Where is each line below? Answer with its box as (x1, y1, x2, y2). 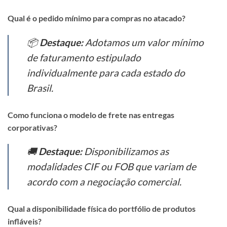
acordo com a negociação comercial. (27, 176, 181, 188)
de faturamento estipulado (27, 51, 141, 63)
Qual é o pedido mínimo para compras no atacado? (8, 13, 185, 23)
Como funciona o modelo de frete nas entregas (8, 109, 174, 120)
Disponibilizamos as (82, 145, 169, 158)
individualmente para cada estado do (27, 66, 185, 79)
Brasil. (27, 82, 53, 94)
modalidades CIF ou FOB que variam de (27, 161, 196, 173)
